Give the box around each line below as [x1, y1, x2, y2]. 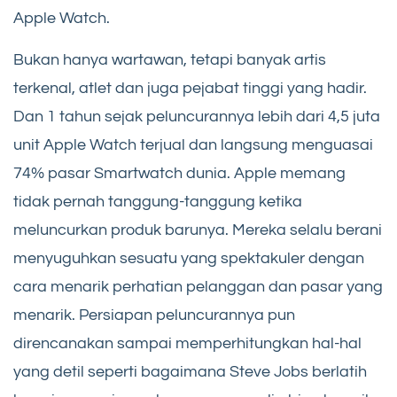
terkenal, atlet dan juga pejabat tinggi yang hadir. [13, 80, 367, 97]
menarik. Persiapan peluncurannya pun [13, 307, 295, 324]
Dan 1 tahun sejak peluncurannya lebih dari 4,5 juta [13, 108, 380, 126]
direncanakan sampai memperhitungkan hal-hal [13, 335, 362, 353]
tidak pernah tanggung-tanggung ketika [13, 193, 302, 211]
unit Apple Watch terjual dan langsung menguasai [13, 136, 373, 154]
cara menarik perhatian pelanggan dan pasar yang [13, 278, 383, 296]
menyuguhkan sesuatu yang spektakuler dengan [13, 250, 364, 268]
